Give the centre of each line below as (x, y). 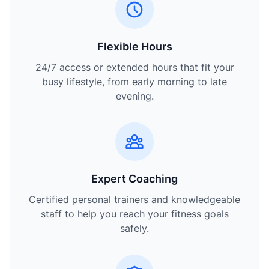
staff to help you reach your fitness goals (134, 214)
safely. (134, 228)
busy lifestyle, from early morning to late (134, 82)
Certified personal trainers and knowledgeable (134, 199)
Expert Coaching (134, 179)
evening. (134, 96)
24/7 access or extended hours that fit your (134, 67)
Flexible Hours (134, 47)
